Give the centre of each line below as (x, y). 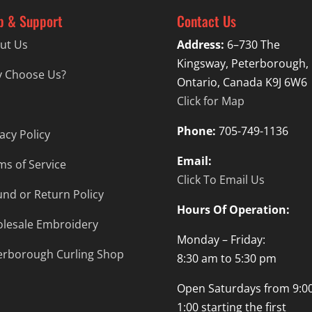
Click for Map (210, 101)
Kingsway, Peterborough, (242, 63)
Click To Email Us (220, 179)
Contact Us (206, 21)
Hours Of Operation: (233, 209)
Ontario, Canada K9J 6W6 (242, 82)
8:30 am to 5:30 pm (226, 258)
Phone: (196, 131)
